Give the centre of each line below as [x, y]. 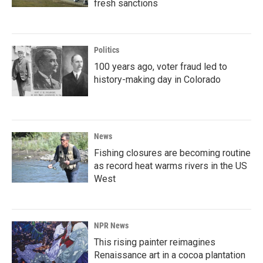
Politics [107, 50]
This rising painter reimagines [155, 242]
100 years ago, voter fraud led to [161, 67]
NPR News [111, 225]
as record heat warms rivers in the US [171, 166]
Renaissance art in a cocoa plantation [170, 255]
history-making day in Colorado [157, 80]
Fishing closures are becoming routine [172, 153]
